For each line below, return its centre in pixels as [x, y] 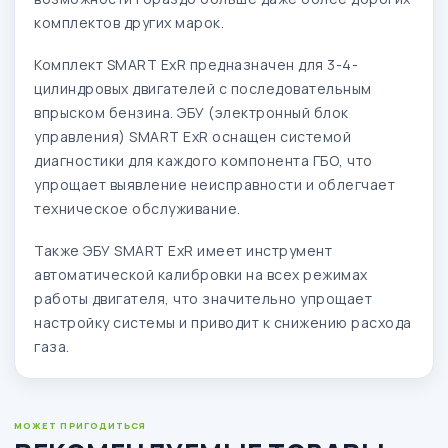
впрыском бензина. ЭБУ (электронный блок [191, 112]
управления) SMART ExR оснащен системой [192, 136]
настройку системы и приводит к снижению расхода [223, 322]
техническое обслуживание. [137, 208]
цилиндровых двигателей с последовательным [203, 88]
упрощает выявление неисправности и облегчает [214, 184]
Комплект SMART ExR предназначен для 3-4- [196, 64]
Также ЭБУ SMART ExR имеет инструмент [183, 250]
